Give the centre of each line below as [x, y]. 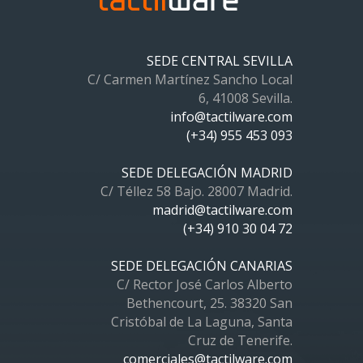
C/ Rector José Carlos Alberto [204, 285]
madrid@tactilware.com [222, 210]
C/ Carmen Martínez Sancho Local [190, 80]
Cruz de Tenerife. [240, 341]
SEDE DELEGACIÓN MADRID [207, 173]
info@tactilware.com [231, 117]
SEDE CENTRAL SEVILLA [219, 61]
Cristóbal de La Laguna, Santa [201, 322]
